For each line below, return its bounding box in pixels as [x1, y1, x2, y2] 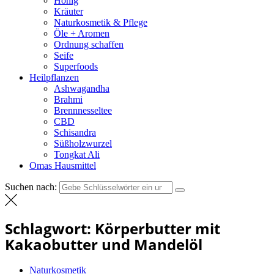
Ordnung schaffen [54, 39, 124, 50]
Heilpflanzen [29, 72, 79, 83]
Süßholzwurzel [54, 138, 112, 149]
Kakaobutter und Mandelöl [5, 234, 202, 254]
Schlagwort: [5, 218, 95, 239]
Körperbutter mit [95, 218, 220, 239]
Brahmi [54, 94, 83, 105]
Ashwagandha [54, 83, 109, 94]
